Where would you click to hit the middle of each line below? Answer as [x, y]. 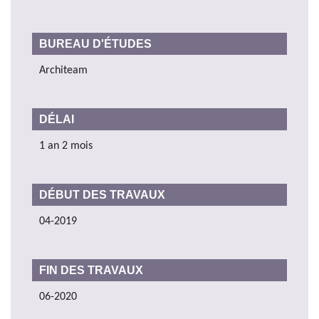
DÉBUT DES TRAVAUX [102, 194]
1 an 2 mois [66, 146]
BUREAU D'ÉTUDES [97, 43]
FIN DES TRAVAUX [91, 270]
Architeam [63, 70]
